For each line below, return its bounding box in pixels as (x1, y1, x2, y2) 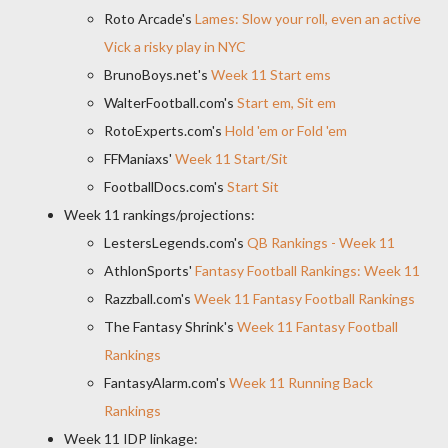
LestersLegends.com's (104, 234, 247, 251)
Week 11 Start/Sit (175, 150, 288, 167)
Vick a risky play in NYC (104, 38, 246, 55)
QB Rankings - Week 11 (247, 234, 395, 251)
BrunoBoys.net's (104, 66, 211, 83)
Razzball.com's (104, 290, 194, 307)
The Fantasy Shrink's (104, 318, 237, 335)
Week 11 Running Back (229, 374, 373, 391)
